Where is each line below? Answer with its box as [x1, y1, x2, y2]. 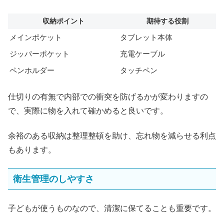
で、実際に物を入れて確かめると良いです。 [8, 106, 168, 115]
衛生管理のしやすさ [13, 174, 94, 184]
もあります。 [8, 145, 56, 154]
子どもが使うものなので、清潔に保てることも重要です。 [8, 204, 216, 213]
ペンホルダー [9, 66, 54, 75]
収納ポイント [42, 17, 84, 25]
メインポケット [9, 33, 62, 42]
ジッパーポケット [9, 49, 69, 58]
